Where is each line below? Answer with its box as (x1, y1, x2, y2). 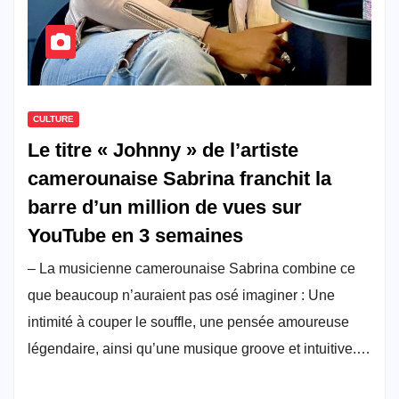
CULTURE (33, 114, 74, 125)
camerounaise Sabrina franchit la (28, 167, 331, 191)
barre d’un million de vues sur (28, 196, 302, 219)
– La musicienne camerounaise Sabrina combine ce (28, 261, 355, 277)
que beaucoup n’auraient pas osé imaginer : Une (28, 288, 335, 304)
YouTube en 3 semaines (28, 224, 243, 248)
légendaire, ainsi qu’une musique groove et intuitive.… (28, 341, 370, 357)
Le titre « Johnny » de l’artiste (28, 139, 298, 162)
